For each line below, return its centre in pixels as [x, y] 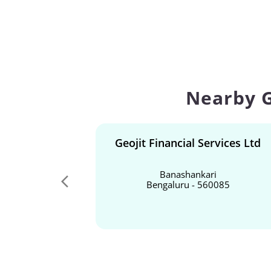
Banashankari [188, 175]
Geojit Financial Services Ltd [188, 143]
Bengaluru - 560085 [188, 185]
